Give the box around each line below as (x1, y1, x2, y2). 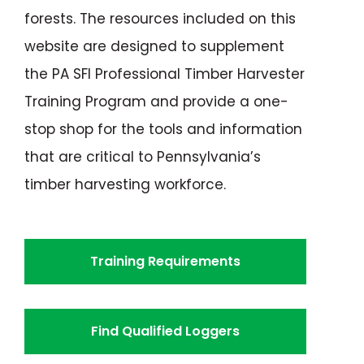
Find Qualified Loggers (91, 322, 240, 341)
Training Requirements (90, 252, 241, 271)
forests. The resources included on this (24, 9, 296, 29)
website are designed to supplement (24, 37, 284, 57)
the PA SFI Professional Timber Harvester (24, 64, 305, 84)
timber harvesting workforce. (24, 175, 226, 195)
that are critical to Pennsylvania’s (24, 147, 261, 167)
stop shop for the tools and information (24, 119, 302, 140)
